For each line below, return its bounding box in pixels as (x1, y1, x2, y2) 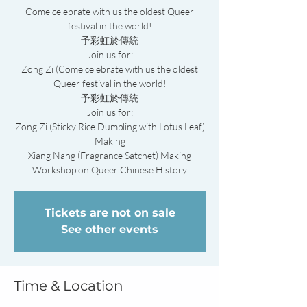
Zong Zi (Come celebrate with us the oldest (21, 63, 198, 75)
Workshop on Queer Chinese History (32, 164, 187, 175)
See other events (61, 223, 158, 236)
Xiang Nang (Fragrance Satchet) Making (28, 149, 191, 161)
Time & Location (14, 278, 123, 294)
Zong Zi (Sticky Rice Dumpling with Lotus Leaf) (14, 121, 205, 132)
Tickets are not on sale (44, 206, 175, 219)
